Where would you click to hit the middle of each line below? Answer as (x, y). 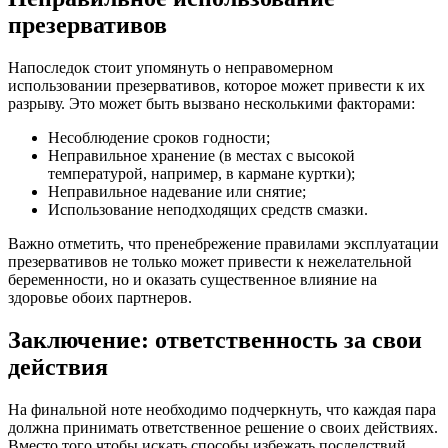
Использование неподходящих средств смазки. (208, 209)
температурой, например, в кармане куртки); (201, 173)
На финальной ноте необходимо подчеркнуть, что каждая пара (222, 409)
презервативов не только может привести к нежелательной (210, 261)
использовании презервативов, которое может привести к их (216, 85)
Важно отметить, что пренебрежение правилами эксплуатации (223, 243)
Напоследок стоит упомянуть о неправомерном (170, 67)
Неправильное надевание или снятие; (177, 191)
